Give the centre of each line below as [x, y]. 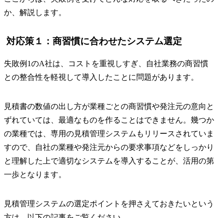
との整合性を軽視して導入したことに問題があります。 [101, 77]
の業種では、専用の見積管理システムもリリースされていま [109, 133]
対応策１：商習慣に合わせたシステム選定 [94, 41]
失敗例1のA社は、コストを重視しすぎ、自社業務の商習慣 [106, 63]
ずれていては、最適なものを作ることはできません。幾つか [109, 120]
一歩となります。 [35, 174]
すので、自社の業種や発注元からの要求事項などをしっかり [109, 147]
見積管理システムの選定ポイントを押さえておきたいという [109, 203]
